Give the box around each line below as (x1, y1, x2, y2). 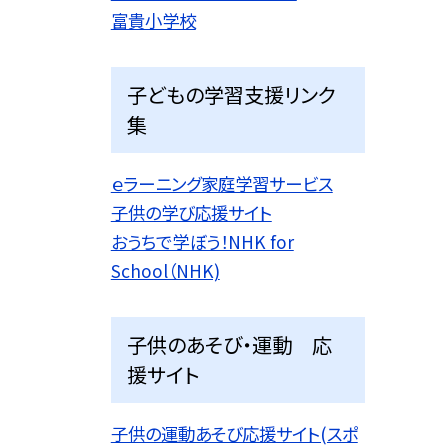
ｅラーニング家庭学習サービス (110, 171, 333, 197)
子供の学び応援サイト (110, 200, 272, 226)
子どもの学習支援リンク (126, 80, 336, 110)
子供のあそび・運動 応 (126, 330, 332, 360)
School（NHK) (110, 258, 220, 284)
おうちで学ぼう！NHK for (110, 229, 294, 255)
